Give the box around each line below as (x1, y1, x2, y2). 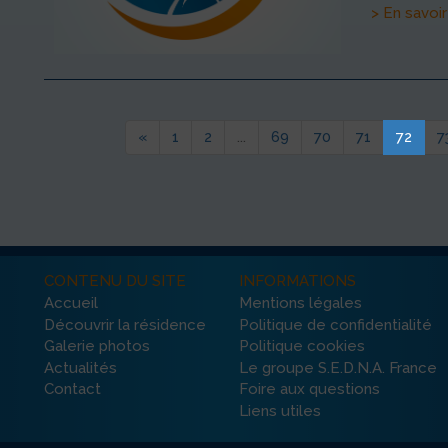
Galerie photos (44, 336, 150, 355)
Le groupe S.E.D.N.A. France (239, 358, 437, 377)
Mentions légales (239, 293, 362, 312)
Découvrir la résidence (44, 315, 206, 334)
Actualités (44, 358, 117, 377)
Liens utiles (239, 401, 321, 420)
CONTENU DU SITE (44, 272, 186, 290)
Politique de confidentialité (239, 315, 432, 334)
